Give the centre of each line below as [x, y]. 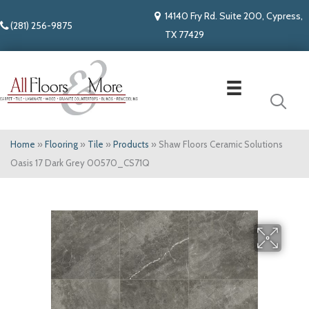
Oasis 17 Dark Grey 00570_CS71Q [80, 163]
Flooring [61, 144]
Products [131, 144]
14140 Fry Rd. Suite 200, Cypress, [234, 16]
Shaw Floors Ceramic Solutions [221, 144]
